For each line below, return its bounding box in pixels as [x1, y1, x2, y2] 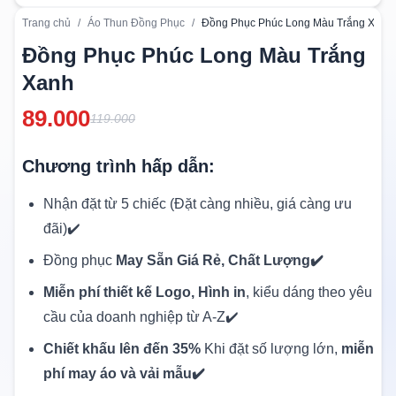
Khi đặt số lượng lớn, [201, 340, 341, 356]
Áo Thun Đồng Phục [88, 16, 185, 29]
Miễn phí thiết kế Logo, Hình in [43, 284, 246, 300]
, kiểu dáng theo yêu [246, 284, 372, 300]
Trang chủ [22, 16, 71, 29]
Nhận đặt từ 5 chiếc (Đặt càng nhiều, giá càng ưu [43, 195, 352, 211]
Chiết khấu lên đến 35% [43, 340, 201, 356]
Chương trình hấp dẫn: [22, 156, 215, 176]
